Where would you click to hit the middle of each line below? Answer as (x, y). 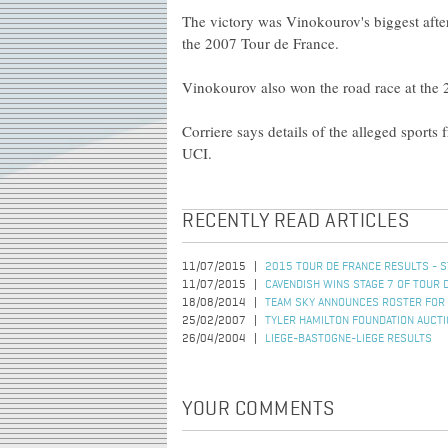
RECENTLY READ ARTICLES (295, 222)
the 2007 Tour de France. (260, 43)
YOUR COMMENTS (258, 410)
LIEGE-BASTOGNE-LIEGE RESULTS (348, 339)
